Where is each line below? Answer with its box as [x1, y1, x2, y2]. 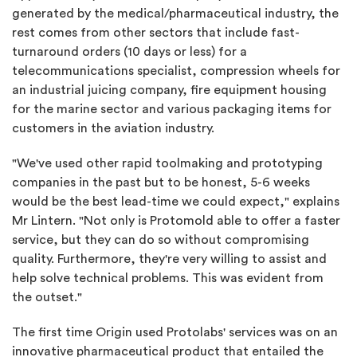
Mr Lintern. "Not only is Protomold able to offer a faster [12, 214, 340, 227]
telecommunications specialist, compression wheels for [12, 64, 340, 77]
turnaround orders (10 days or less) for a [12, 45, 247, 58]
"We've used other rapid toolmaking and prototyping [12, 156, 323, 170]
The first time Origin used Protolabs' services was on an [12, 325, 338, 339]
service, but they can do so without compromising [12, 233, 309, 246]
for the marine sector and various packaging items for [12, 102, 331, 116]
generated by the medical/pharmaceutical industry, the [12, 6, 339, 20]
